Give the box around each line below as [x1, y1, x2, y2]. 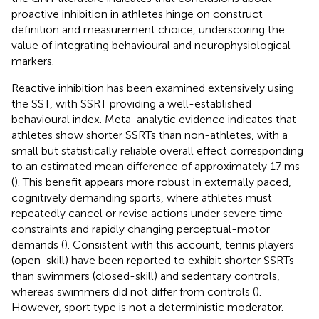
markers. [11, 53, 54, 68]
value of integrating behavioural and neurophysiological [11, 38, 291, 52]
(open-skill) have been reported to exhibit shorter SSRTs [11, 253, 294, 267]
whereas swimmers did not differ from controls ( [11, 284, 256, 298]
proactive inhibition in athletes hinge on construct [11, 6, 263, 21]
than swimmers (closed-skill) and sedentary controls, [11, 268, 280, 283]
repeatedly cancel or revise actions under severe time [11, 206, 283, 220]
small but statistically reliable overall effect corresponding [11, 143, 303, 157]
